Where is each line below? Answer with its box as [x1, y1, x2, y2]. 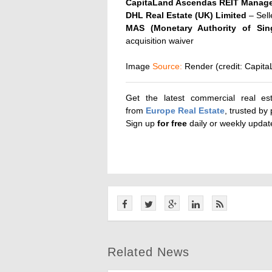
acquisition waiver [126, 36, 194, 46]
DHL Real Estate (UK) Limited [126, 10, 246, 21]
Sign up [126, 118, 157, 129]
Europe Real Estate [146, 106, 225, 116]
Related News [107, 245, 189, 259]
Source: [152, 61, 182, 72]
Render [182, 61, 213, 72]
